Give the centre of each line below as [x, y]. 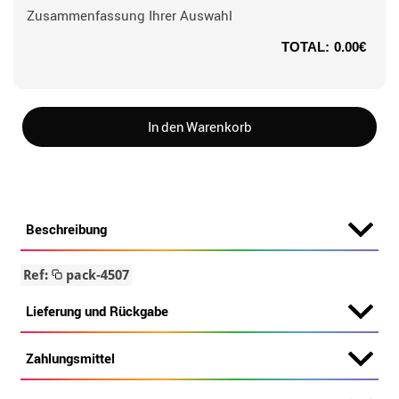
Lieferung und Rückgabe [98, 311]
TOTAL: [305, 47]
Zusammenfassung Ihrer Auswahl [130, 15]
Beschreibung [67, 229]
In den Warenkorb [199, 126]
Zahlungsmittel [71, 358]
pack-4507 [96, 275]
